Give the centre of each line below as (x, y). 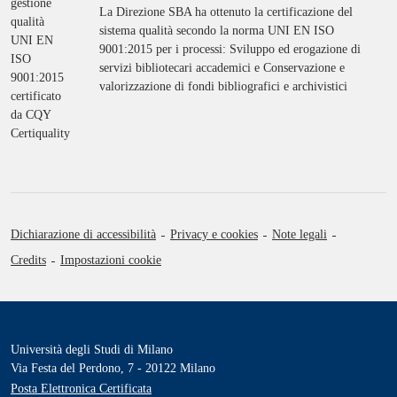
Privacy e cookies (214, 234)
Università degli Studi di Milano (92, 349)
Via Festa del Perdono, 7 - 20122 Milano (113, 368)
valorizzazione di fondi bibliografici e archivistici (223, 87)
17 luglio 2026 (47, 37)
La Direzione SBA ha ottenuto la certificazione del (226, 12)
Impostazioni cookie (111, 260)
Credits (28, 260)
